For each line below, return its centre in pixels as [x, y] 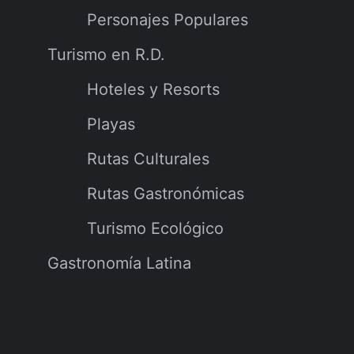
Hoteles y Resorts [153, 90]
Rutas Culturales [148, 159]
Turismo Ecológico [155, 229]
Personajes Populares [168, 20]
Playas [111, 124]
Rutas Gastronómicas [166, 194]
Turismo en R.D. [106, 55]
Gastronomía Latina [119, 264]
